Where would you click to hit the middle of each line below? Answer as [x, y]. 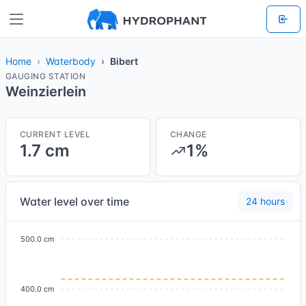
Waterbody [71, 61]
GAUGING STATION [46, 76]
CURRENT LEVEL [55, 134]
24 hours [265, 201]
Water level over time [74, 201]
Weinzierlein [46, 92]
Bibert [124, 61]
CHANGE [189, 134]
